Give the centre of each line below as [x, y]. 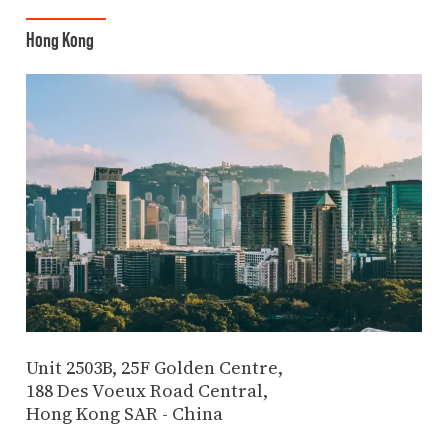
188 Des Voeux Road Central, [146, 391]
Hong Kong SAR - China [124, 414]
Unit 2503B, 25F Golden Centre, [154, 368]
